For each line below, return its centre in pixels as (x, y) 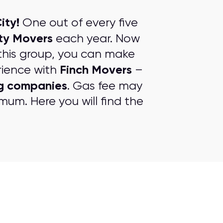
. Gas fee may (105, 86)
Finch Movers (96, 69)
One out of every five (78, 22)
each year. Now (96, 38)
